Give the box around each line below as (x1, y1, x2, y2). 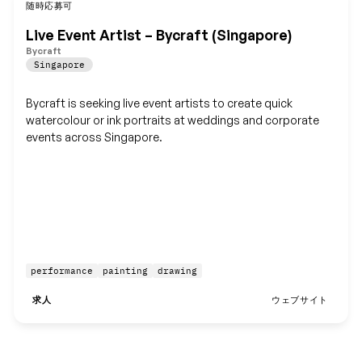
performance (31, 265, 94, 277)
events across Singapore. (26, 129, 163, 144)
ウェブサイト (271, 294, 328, 306)
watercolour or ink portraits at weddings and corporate (26, 112, 320, 127)
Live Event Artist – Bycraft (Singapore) (26, 26, 293, 44)
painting (103, 265, 149, 277)
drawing (158, 265, 198, 277)
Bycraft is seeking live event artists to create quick (26, 95, 293, 110)
